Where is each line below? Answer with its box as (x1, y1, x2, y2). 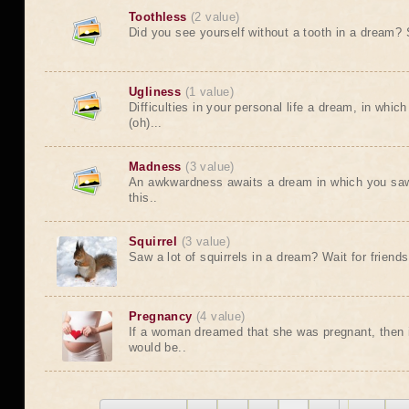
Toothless (129, 10, 187, 24)
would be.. (129, 341, 187, 354)
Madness (129, 160, 182, 173)
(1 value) (184, 85, 235, 99)
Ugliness (129, 85, 182, 99)
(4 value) (196, 309, 246, 323)
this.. (129, 191, 158, 204)
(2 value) (191, 10, 240, 24)
